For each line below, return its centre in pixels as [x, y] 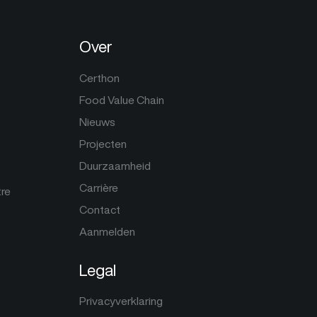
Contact [100, 209]
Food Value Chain [122, 100]
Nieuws [97, 122]
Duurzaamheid [115, 166]
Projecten [103, 144]
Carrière [99, 188]
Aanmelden [107, 231]
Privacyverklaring [121, 301]
